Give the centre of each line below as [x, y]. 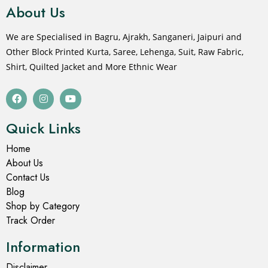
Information [43, 246]
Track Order [31, 220]
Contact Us [28, 177]
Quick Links [43, 128]
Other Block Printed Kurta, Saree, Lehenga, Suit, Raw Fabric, [125, 51]
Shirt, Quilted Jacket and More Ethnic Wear [92, 66]
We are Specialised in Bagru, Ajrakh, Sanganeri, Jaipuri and [124, 36]
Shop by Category [43, 206]
